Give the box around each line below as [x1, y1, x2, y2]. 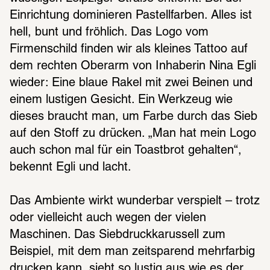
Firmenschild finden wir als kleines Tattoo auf [10, 43, 248, 55]
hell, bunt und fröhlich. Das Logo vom [10, 27, 209, 38]
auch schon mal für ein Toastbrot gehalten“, [10, 145, 242, 156]
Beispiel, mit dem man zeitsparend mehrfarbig [10, 246, 255, 257]
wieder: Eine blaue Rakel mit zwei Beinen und [10, 77, 253, 89]
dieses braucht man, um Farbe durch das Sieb [10, 111, 257, 122]
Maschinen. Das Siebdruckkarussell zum [10, 229, 225, 240]
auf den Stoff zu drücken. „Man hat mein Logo [10, 128, 256, 139]
